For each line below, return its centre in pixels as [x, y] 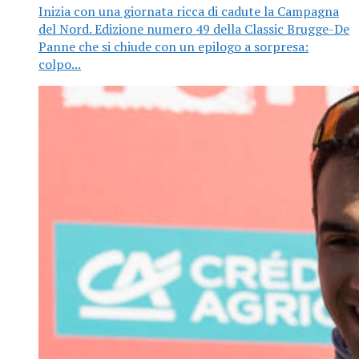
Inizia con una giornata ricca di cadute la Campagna [189, 12]
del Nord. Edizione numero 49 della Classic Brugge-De [194, 29]
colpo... [60, 65]
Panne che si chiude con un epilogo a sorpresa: [173, 47]
